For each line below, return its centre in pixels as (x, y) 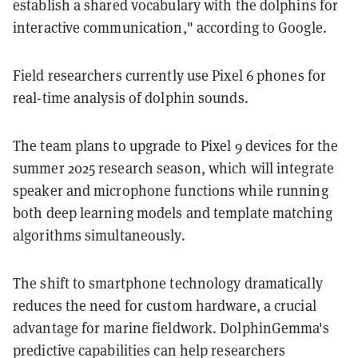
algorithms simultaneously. (99, 236)
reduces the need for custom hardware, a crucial (165, 306)
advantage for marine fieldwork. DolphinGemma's (171, 328)
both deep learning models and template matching (173, 213)
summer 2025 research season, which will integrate (173, 169)
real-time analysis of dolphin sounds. (131, 98)
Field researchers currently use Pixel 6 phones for (170, 76)
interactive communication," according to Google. (170, 28)
